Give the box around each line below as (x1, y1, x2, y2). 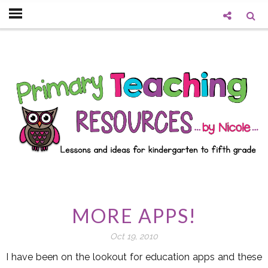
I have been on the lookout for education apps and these (6, 251, 262, 263)
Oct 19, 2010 (110, 232, 158, 242)
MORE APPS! (71, 204, 197, 228)
